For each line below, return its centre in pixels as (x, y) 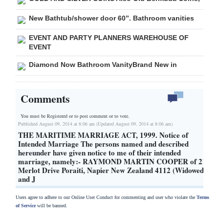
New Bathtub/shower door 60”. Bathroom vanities (111, 18)
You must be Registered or (47, 116)
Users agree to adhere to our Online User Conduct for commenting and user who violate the (106, 197)
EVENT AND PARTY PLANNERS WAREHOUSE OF (109, 37)
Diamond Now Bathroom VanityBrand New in (103, 64)
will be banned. (52, 206)
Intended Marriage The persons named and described (103, 144)
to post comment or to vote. (102, 116)
